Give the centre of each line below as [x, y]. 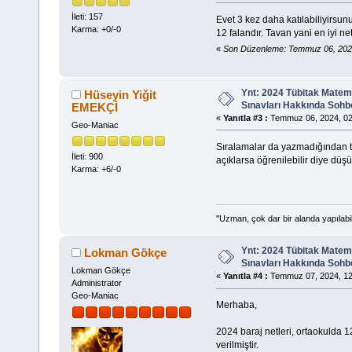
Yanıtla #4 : [245, 276]
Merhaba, [236, 305]
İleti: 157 [87, 16]
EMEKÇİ [95, 107]
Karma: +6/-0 [96, 169]
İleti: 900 [87, 157]
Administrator [96, 283]
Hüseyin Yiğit [121, 94]
